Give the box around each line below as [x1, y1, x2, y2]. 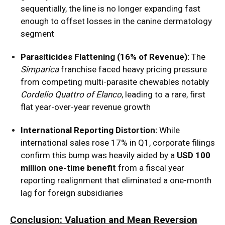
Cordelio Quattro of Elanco [21, 89, 122, 100]
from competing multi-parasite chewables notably [21, 77, 209, 87]
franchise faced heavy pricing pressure [59, 64, 207, 75]
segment [21, 29, 54, 39]
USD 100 [177, 150, 210, 161]
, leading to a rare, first [122, 89, 205, 100]
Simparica [21, 64, 59, 75]
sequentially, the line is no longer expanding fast [21, 4, 200, 14]
